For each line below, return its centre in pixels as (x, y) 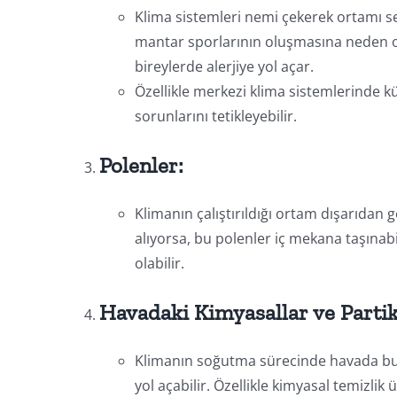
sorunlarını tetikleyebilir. (215, 116)
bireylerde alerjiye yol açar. (224, 66)
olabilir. (159, 263)
